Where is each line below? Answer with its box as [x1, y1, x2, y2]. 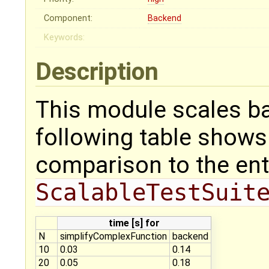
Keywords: [44, 32, 85, 43]
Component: [44, 13, 93, 24]
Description [35, 57, 164, 86]
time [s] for [109, 217, 160, 229]
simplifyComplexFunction [60, 231, 167, 243]
